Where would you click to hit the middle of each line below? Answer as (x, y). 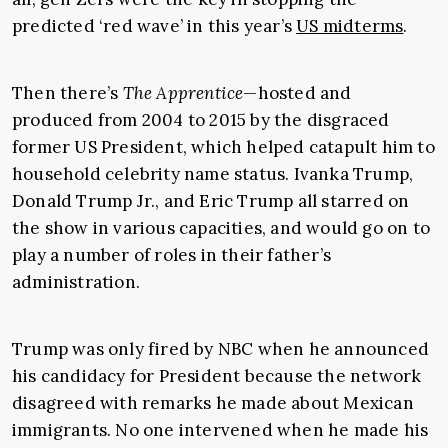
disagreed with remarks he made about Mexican (213, 403)
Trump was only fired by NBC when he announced (221, 349)
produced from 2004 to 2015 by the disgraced (201, 120)
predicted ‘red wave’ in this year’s (154, 26)
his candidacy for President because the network (217, 376)
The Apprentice (183, 93)
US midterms (350, 26)
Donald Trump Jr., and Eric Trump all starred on (211, 201)
